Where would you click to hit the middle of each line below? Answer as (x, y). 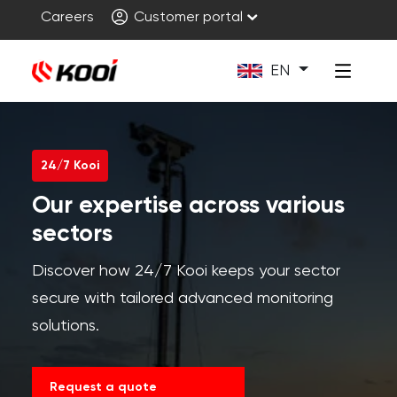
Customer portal (186, 18)
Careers (67, 18)
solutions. (65, 326)
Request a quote (103, 387)
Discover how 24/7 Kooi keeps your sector (186, 271)
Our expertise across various (188, 206)
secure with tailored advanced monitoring (182, 299)
